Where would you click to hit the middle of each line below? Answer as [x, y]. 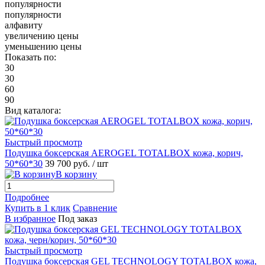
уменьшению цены [43, 46]
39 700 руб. [69, 163]
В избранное [30, 218]
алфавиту [24, 25]
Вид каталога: [33, 110]
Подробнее [27, 197]
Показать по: [30, 57]
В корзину [76, 174]
